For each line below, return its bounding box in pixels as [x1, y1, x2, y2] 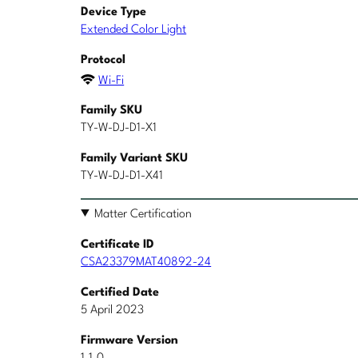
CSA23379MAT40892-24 [81, 256, 212, 268]
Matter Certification [94, 208, 193, 221]
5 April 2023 [81, 304, 145, 316]
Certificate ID [81, 238, 155, 251]
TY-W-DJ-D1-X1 [81, 121, 157, 134]
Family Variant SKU [81, 152, 189, 165]
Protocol [81, 54, 126, 67]
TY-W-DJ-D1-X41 [81, 169, 164, 182]
